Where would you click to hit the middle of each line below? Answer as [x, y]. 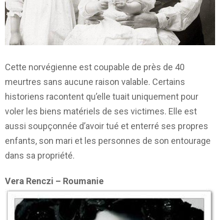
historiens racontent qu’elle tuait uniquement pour [102, 96]
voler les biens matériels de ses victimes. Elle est [101, 111]
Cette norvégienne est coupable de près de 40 [95, 67]
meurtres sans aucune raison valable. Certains [95, 82]
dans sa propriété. [40, 155]
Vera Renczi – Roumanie [54, 181]
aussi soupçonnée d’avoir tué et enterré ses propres [107, 126]
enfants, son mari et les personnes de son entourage [108, 140]
